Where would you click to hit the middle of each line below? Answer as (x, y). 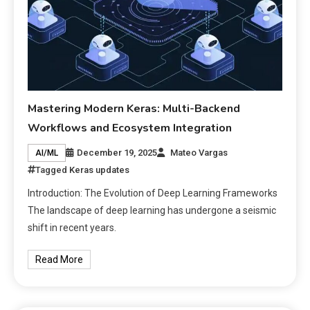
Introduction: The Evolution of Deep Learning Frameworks (153, 193)
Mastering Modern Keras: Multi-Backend (134, 109)
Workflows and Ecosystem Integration (130, 128)
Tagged (53, 170)
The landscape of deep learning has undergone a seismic (152, 211)
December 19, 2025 (117, 153)
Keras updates (100, 170)
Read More (60, 260)
